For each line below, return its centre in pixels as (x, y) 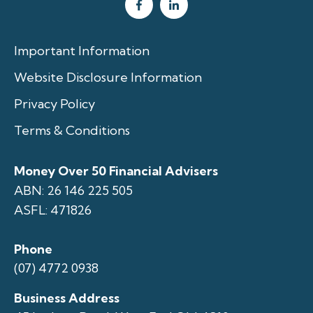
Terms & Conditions (72, 130)
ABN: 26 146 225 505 (73, 190)
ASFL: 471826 (53, 210)
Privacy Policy (54, 103)
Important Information (82, 50)
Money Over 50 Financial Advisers (116, 170)
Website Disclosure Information (108, 77)
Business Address (67, 298)
